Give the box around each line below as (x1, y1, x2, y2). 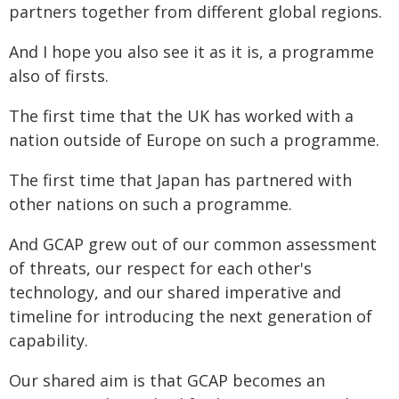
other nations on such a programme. (9, 193, 292, 215)
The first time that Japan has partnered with (9, 169, 352, 191)
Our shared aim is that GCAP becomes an (9, 370, 325, 391)
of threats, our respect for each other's (9, 257, 312, 279)
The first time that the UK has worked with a (9, 105, 354, 126)
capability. (9, 330, 88, 351)
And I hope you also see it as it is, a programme (9, 41, 374, 62)
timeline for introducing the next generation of (9, 305, 372, 327)
